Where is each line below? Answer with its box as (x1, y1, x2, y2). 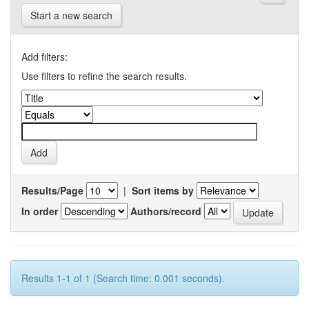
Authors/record (130, 203, 201, 218)
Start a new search (30, 8, 112, 22)
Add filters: (21, 50, 68, 63)
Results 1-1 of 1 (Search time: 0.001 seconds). (21, 271, 225, 285)
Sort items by (132, 183, 194, 197)
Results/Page (21, 183, 83, 197)
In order (21, 203, 58, 218)
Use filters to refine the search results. (21, 69, 187, 83)
